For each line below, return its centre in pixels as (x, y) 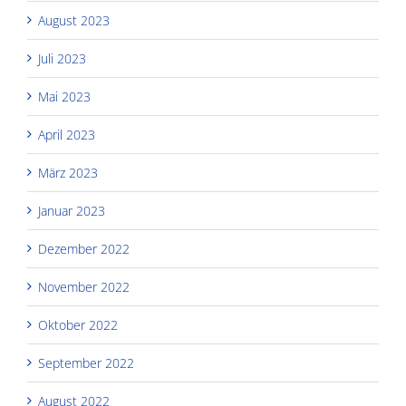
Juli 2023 (62, 58)
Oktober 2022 (78, 324)
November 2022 (84, 286)
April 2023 (67, 134)
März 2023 (68, 172)
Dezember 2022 (84, 248)
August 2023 (74, 20)
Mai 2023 (64, 96)
